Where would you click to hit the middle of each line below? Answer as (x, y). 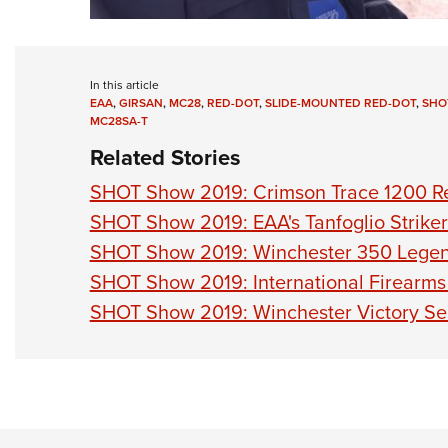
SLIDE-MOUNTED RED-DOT (340, 102)
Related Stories (165, 156)
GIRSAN (140, 102)
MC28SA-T (118, 120)
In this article (124, 84)
